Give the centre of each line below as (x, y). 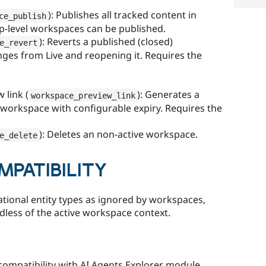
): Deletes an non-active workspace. (118, 134)
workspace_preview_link (83, 95)
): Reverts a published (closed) (106, 42)
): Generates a (168, 95)
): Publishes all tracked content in (122, 15)
